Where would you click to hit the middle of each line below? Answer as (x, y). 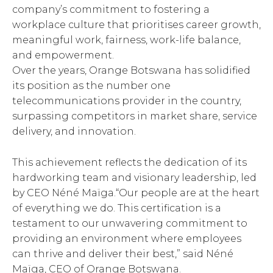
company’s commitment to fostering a (111, 9)
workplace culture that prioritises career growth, (136, 24)
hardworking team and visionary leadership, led (134, 177)
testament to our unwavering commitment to (130, 223)
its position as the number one (91, 85)
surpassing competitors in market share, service (135, 116)
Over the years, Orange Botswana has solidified (131, 70)
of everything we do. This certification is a (117, 208)
